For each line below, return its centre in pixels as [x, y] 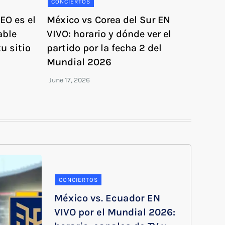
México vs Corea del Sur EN [109, 20]
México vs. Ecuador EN [107, 198]
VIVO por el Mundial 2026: [115, 212]
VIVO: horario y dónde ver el [109, 34]
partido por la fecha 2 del [104, 48]
